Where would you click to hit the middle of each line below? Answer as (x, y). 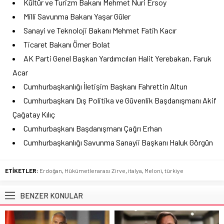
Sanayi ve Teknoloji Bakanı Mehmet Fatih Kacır (100, 30)
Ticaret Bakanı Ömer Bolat (67, 44)
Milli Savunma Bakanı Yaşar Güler (77, 16)
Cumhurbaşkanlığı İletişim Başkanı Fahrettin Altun (105, 86)
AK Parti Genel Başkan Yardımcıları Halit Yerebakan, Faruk (117, 58)
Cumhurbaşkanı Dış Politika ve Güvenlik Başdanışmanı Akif (120, 100)
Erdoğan (51, 171)
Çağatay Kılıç (34, 114)
